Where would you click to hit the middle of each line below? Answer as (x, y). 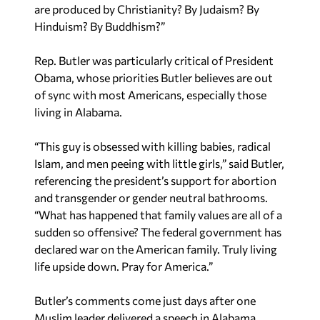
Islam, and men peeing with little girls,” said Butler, (159, 163)
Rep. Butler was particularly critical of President (154, 60)
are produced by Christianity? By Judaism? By (147, 9)
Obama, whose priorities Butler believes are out (154, 77)
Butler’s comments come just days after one (145, 300)
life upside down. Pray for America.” (124, 266)
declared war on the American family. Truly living (156, 249)
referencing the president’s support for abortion (155, 180)
